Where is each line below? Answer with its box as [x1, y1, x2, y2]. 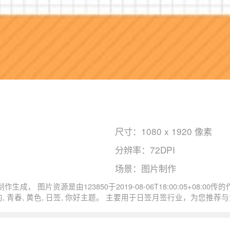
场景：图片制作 [115, 162, 176, 175]
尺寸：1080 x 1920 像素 [115, 124, 212, 138]
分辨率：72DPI [115, 143, 175, 157]
